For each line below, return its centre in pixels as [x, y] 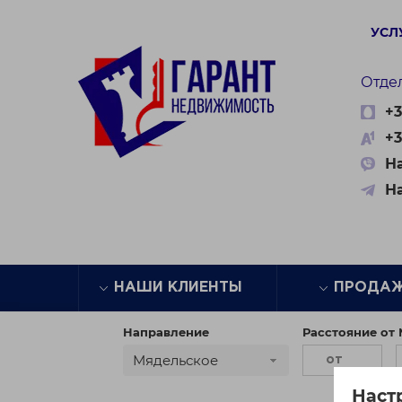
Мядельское [175, 360]
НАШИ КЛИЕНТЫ [178, 288]
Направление [166, 332]
